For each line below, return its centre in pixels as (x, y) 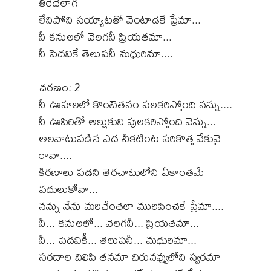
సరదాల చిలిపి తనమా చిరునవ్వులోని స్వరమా (129, 256)
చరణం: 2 (60, 87)
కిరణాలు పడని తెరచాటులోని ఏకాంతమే (122, 172)
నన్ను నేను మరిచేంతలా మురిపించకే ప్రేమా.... (131, 206)
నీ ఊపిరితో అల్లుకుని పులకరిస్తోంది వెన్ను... (127, 121)
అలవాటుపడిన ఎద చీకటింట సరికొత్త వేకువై (130, 138)
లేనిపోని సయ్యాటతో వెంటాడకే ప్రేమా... (120, 19)
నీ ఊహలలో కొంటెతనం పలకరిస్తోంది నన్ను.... (135, 104)
